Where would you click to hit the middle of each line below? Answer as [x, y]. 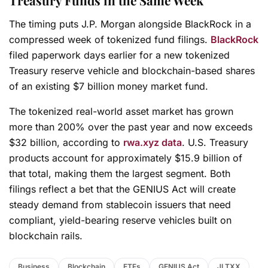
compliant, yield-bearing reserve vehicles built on [120, 220]
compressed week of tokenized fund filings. [110, 39]
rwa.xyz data [153, 142]
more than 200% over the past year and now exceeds [131, 127]
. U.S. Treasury [215, 142]
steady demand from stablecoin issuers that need [120, 204]
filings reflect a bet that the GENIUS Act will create [122, 189]
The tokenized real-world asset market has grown [121, 111]
